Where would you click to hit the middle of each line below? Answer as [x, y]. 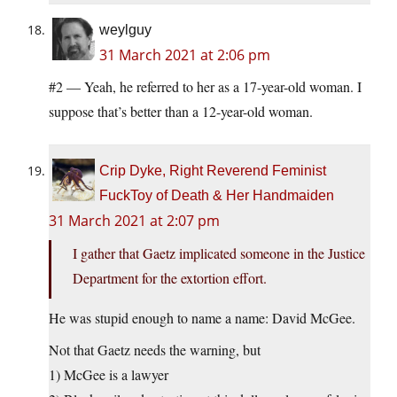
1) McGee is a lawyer [109, 375]
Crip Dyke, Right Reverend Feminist [213, 171]
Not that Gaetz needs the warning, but [155, 350]
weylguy [125, 30]
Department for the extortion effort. [170, 278]
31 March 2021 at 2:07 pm [134, 221]
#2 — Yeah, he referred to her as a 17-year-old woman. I [205, 87]
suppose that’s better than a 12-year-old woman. [181, 112]
